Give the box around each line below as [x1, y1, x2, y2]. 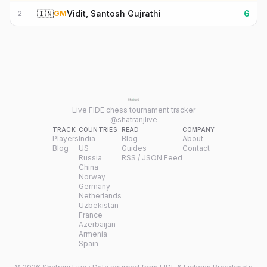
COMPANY [182, 126, 215, 133]
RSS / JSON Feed [121, 153, 182, 162]
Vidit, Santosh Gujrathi [67, 8, 161, 18]
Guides [121, 144, 147, 153]
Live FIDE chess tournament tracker [72, 105, 195, 114]
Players [52, 134, 79, 143]
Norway [78, 172, 105, 181]
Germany [78, 182, 110, 191]
